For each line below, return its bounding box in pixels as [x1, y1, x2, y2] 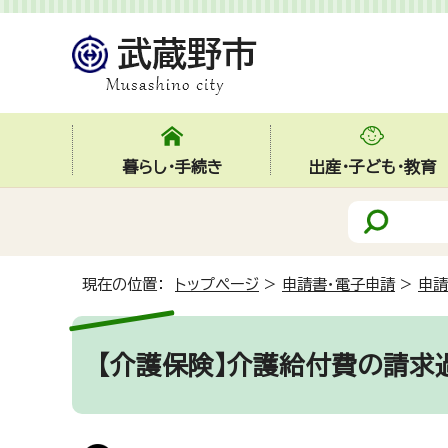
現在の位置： [82, 277, 175, 292]
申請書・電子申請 [282, 277, 395, 292]
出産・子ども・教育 [308, 159, 436, 175]
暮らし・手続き [121, 159, 223, 175]
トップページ [175, 277, 259, 292]
